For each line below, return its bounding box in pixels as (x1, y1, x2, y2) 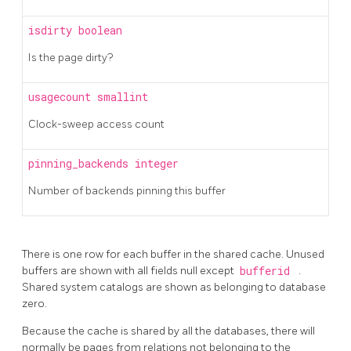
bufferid (239, 263, 296, 278)
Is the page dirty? (28, 50, 113, 64)
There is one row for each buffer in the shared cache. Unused (22, 247, 324, 261)
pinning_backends (28, 156, 135, 171)
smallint (97, 89, 148, 104)
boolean (78, 23, 122, 38)
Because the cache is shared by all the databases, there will (22, 324, 315, 338)
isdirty (28, 23, 78, 38)
